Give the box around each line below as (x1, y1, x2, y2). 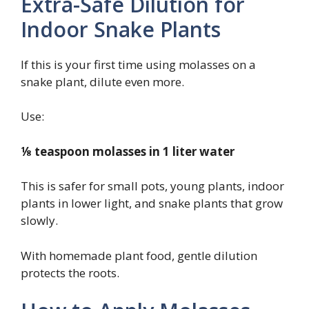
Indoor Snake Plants (21, 14, 221, 43)
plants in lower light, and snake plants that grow (21, 195, 283, 212)
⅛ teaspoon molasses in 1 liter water (21, 143, 235, 159)
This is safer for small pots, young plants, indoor (21, 178, 284, 195)
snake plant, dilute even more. (21, 73, 184, 90)
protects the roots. (21, 264, 119, 281)
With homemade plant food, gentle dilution (21, 247, 257, 263)
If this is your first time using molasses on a (21, 56, 256, 72)
